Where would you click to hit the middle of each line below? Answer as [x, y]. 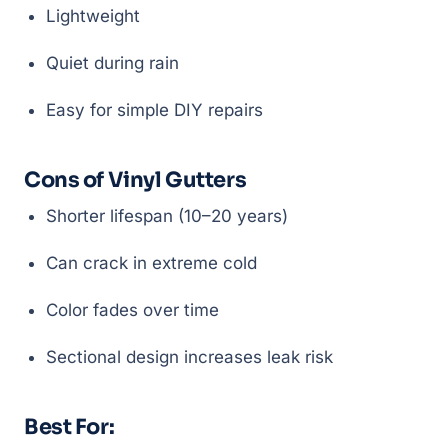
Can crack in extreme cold [151, 263]
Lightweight [93, 16]
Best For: [69, 427]
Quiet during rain [112, 63]
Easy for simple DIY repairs [154, 110]
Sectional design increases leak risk [189, 357]
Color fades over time [132, 310]
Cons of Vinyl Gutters [135, 180]
